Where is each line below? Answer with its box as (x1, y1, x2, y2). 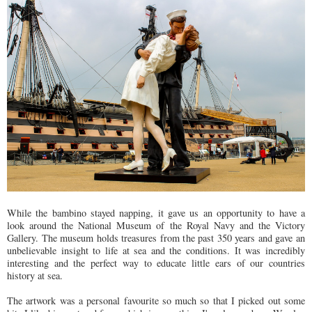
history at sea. (7, 268, 66, 282)
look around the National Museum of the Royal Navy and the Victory (7, 218, 305, 232)
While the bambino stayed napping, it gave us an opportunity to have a (7, 205, 305, 219)
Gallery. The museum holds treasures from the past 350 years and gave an (7, 231, 305, 244)
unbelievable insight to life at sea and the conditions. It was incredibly (7, 243, 305, 257)
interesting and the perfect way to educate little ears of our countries (7, 256, 305, 270)
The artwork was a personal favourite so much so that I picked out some (7, 293, 305, 307)
